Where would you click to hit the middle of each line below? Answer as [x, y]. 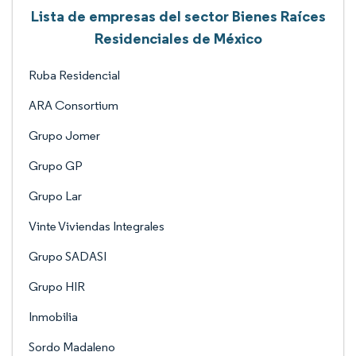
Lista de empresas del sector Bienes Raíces [178, 16]
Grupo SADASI [68, 256]
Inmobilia [53, 317]
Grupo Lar [55, 196]
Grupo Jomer [64, 135]
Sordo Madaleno [72, 347]
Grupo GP [56, 166]
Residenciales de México [178, 38]
